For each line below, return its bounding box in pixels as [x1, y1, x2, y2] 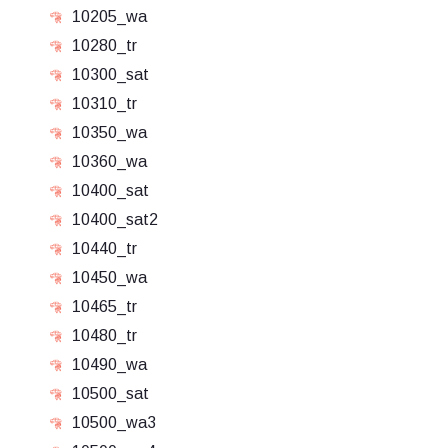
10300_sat [72, 66, 149, 83]
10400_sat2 [72, 211, 158, 228]
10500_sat [72, 385, 149, 402]
